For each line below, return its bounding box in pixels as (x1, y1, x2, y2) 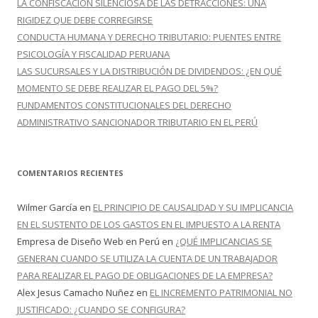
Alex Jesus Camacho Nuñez (17, 286, 134, 299)
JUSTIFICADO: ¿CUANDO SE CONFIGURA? (17, 303, 185, 316)
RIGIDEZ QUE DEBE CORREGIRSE (17, 13, 153, 26)
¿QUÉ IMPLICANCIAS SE (175, 235, 272, 248)
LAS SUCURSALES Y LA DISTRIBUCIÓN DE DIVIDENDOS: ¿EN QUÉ (17, 65, 282, 77)
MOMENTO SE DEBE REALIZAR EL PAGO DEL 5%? (17, 82, 218, 94)
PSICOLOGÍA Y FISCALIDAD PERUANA (17, 48, 170, 60)
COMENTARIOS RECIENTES (17, 168, 124, 178)
